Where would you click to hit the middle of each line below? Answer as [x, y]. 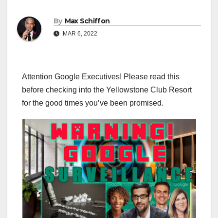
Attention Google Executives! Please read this [101, 77]
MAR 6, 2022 [79, 34]
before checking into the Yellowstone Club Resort [107, 90]
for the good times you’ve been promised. [93, 103]
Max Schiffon [87, 21]
